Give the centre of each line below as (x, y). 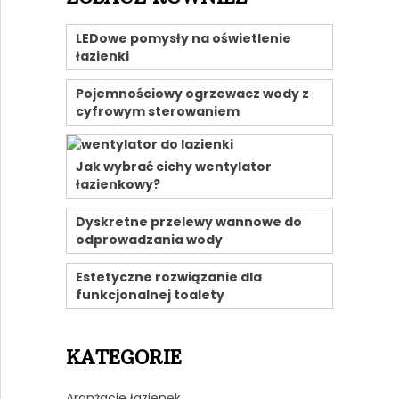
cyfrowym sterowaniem (157, 112)
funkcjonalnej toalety (150, 295)
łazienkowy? (118, 185)
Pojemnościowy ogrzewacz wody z (192, 94)
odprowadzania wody (149, 240)
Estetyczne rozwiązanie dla (168, 277)
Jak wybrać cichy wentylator (173, 167)
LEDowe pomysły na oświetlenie (183, 39)
